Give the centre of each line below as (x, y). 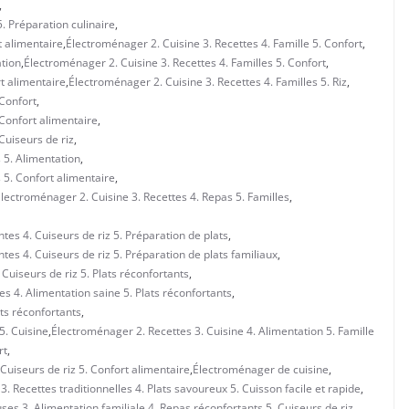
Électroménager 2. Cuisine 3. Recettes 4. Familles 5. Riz (208, 81)
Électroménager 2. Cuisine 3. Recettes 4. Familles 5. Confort (175, 62)
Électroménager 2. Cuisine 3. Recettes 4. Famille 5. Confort (214, 43)
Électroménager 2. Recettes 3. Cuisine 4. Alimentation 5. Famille (213, 330)
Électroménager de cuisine (261, 369)
